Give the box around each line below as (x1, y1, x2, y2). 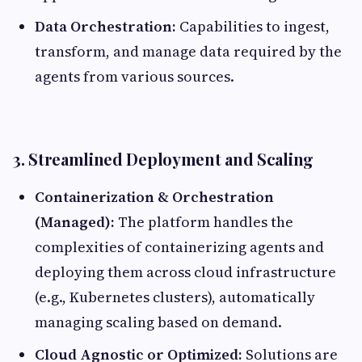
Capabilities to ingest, (176, 15, 330, 36)
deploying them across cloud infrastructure (35, 261, 336, 282)
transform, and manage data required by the (35, 40, 342, 61)
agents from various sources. (35, 65, 234, 86)
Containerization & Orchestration (35, 186, 274, 207)
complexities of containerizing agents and (35, 236, 324, 257)
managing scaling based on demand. (35, 311, 282, 332)
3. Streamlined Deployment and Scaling (13, 147, 314, 170)
